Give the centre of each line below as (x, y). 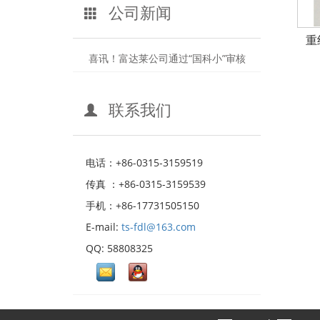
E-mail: (104, 227)
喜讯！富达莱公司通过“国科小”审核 (166, 58)
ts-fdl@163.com (159, 227)
